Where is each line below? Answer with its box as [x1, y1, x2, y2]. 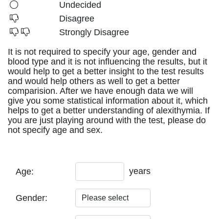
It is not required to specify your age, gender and [8, 47, 197, 57]
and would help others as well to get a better [8, 76, 180, 86]
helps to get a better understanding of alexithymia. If [8, 106, 210, 115]
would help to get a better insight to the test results [8, 66, 204, 76]
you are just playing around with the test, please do [8, 115, 206, 125]
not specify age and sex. [8, 125, 103, 135]
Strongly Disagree [59, 27, 129, 37]
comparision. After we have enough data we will [8, 86, 193, 96]
